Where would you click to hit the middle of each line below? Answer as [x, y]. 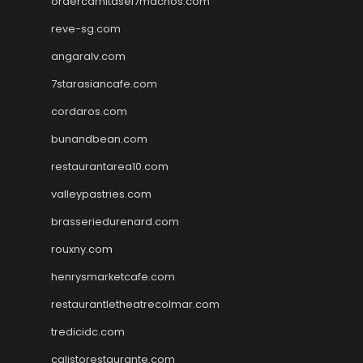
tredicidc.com [88, 331]
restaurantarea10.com [110, 166]
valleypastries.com [101, 194]
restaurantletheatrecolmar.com [135, 304]
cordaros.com [89, 111]
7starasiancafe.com [104, 83]
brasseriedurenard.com [115, 221]
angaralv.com [88, 56]
